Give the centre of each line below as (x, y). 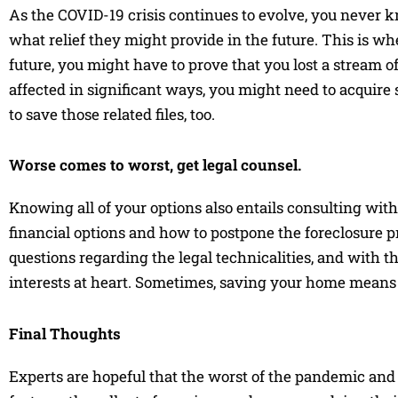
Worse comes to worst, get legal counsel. (155, 165)
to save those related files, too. (112, 114)
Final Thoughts (65, 334)
